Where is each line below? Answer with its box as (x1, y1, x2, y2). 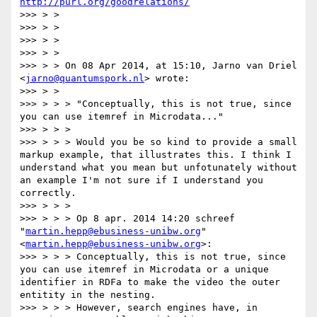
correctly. (20, 188, 76, 199)
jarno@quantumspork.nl (25, 73, 144, 84)
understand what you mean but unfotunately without (20, 162, 297, 173)
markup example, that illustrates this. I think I (20, 149, 292, 161)
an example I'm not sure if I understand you (20, 175, 263, 186)
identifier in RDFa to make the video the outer (20, 277, 280, 288)
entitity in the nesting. (20, 289, 156, 301)
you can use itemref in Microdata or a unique (20, 264, 269, 275)
